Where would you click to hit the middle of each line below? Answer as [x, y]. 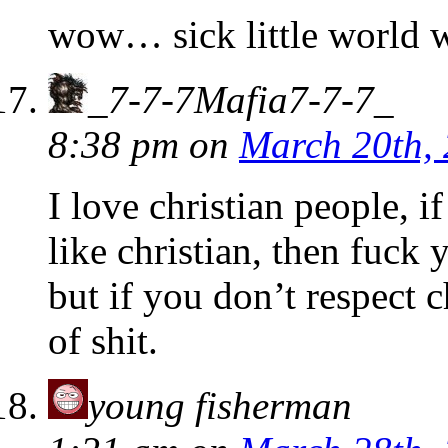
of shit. [103, 341]
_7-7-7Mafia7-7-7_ [241, 100]
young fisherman [220, 406]
